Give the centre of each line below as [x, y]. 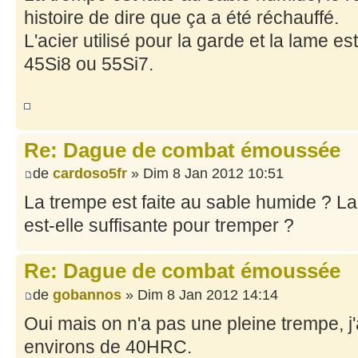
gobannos [87, 294]
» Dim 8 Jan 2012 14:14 [200, 294]
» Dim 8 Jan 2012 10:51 [205, 174]
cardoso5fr [90, 174]
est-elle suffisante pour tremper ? [159, 226]
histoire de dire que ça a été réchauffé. [181, 17]
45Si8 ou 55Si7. [89, 64]
